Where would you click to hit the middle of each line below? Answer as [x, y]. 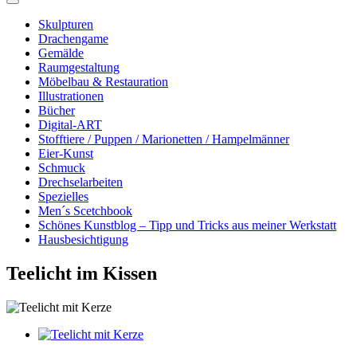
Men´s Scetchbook [85, 211]
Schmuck [62, 168]
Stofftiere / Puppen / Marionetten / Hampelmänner [164, 139]
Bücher [57, 110]
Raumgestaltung [79, 67]
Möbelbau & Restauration [103, 82]
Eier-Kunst [66, 153]
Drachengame [73, 39]
